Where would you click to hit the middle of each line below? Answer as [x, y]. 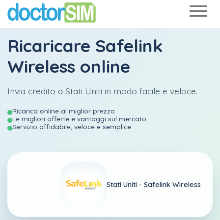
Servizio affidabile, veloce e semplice [72, 126]
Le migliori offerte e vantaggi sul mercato [79, 119]
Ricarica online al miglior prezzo [64, 111]
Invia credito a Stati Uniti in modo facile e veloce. [102, 91]
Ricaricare [51, 46]
